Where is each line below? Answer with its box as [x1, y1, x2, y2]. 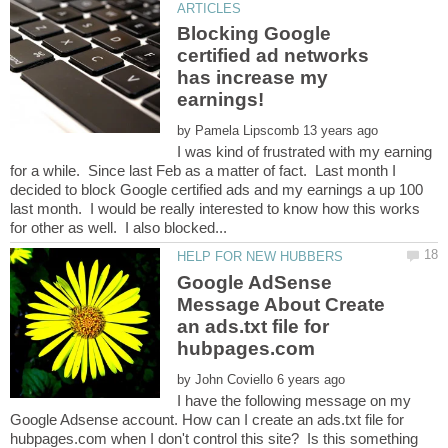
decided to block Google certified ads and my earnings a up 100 [10, 181, 423, 199]
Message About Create [177, 293, 386, 315]
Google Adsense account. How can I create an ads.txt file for [10, 410, 404, 428]
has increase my [177, 67, 329, 89]
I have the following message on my [177, 391, 412, 409]
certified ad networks [177, 45, 370, 67]
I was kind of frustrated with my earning [177, 143, 433, 161]
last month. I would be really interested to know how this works [10, 200, 420, 218]
